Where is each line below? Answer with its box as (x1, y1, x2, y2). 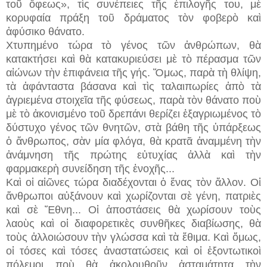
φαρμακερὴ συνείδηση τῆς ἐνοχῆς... (6, 162, 178, 175)
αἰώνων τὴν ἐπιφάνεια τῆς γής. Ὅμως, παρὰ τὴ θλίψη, (6, 66, 261, 79)
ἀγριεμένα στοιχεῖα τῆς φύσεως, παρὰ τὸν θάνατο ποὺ (6, 94, 261, 106)
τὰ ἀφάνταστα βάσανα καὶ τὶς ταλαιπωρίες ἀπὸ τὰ (6, 80, 261, 92)
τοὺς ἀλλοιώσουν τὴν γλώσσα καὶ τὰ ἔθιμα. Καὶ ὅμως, (6, 231, 261, 243)
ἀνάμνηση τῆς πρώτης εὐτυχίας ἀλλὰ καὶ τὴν (6, 148, 261, 161)
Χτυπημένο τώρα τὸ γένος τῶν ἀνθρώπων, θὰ (6, 39, 261, 51)
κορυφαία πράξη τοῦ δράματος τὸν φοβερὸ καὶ (6, 11, 261, 24)
